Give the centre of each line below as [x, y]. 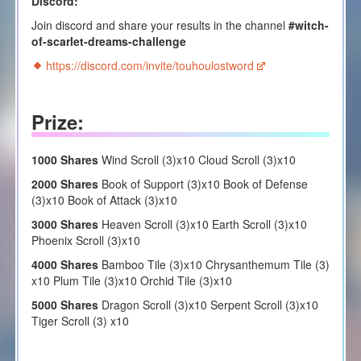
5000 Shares [64, 304]
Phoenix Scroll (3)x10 [85, 240]
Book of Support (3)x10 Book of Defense [203, 183]
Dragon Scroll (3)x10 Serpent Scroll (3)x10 [208, 304]
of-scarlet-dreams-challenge [108, 41]
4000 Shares [64, 264]
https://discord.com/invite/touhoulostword [149, 66]
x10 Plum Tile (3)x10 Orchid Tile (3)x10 [131, 280]
